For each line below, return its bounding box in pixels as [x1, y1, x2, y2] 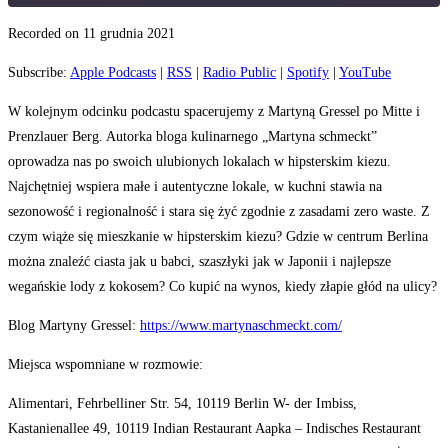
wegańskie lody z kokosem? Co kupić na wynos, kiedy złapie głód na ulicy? [8, 279, 437, 295]
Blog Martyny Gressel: [8, 318, 140, 334]
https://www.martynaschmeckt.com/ [140, 318, 342, 334]
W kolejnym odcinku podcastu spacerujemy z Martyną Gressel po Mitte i [8, 104, 420, 120]
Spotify [287, 65, 329, 81]
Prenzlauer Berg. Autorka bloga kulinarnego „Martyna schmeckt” [8, 129, 377, 145]
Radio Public [203, 65, 276, 81]
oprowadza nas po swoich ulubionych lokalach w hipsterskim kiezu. [8, 154, 391, 170]
